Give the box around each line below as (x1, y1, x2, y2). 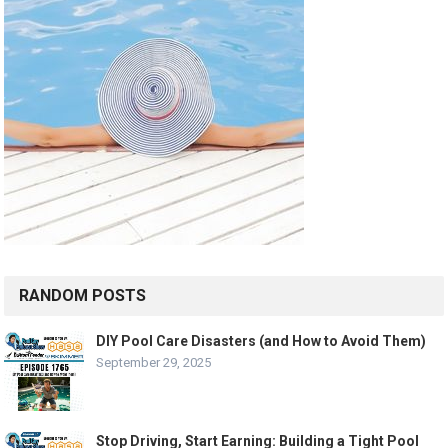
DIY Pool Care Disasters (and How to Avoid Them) (96, 333, 427, 350)
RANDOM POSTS (19, 286, 147, 306)
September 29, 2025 (96, 355, 212, 371)
